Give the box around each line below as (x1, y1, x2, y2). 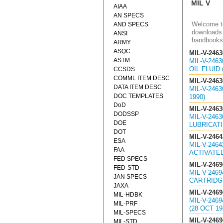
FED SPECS (113, 155, 147, 162)
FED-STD (113, 164, 139, 171)
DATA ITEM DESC (113, 84, 162, 91)
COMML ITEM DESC (113, 75, 170, 82)
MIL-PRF (113, 200, 137, 207)
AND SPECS (113, 21, 148, 28)
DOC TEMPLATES (113, 93, 163, 100)
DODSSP (113, 111, 139, 117)
